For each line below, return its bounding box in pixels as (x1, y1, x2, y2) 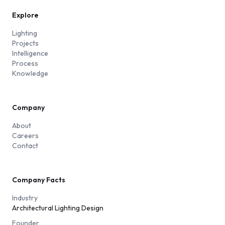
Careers (12, 131, 39, 140)
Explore (12, 11, 39, 20)
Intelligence (12, 49, 48, 58)
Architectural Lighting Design (12, 203, 103, 212)
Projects (12, 39, 39, 48)
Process (12, 59, 38, 68)
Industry (12, 193, 38, 202)
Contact (12, 141, 38, 150)
